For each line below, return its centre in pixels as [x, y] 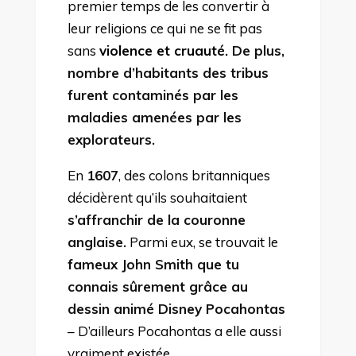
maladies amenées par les [154, 117]
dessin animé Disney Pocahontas [176, 308]
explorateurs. [111, 139]
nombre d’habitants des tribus [168, 72]
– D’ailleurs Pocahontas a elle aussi [174, 331]
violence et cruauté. [165, 50]
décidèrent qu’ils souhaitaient [157, 197]
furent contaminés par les [153, 95]
